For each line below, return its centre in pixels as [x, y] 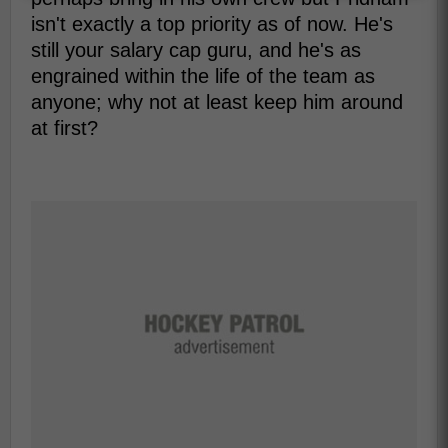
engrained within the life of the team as [203, 75]
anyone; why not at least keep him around [217, 101]
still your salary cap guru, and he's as [196, 49]
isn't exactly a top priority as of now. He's [212, 23]
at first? [64, 127]
